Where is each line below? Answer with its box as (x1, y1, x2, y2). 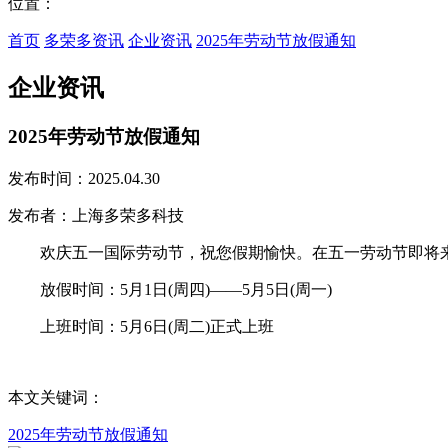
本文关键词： (8, 388, 104, 406)
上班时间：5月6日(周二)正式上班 (8, 317, 274, 335)
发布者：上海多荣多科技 (8, 206, 184, 224)
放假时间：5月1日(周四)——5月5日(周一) (8, 280, 332, 298)
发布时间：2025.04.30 (8, 169, 160, 187)
